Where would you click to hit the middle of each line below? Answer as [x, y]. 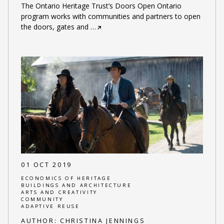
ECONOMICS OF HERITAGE [66, 178]
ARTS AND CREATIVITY [59, 192]
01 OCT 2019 [46, 165]
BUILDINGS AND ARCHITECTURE [76, 185]
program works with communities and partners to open [110, 16]
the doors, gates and [54, 26]
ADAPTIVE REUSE [50, 206]
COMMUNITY [42, 199]
